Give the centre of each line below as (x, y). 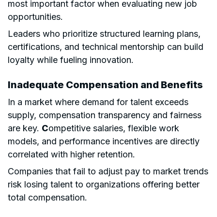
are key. (25, 128)
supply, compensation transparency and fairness (105, 115)
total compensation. (47, 197)
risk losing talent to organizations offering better (104, 184)
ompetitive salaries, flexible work (114, 128)
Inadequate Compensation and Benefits (105, 85)
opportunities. (35, 16)
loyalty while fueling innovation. (71, 60)
